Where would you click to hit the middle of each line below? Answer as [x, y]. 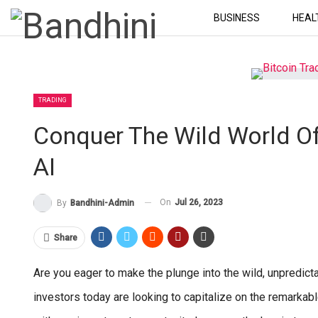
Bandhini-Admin [102, 203]
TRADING [53, 100]
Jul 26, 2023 [199, 202]
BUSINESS [236, 18]
